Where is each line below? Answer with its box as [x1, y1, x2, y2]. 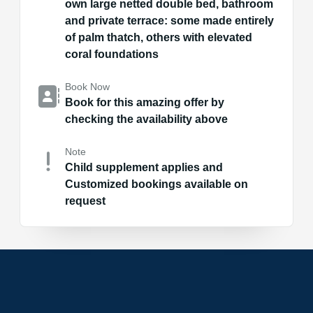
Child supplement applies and [65, 161, 224, 173]
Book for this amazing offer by [65, 96, 225, 108]
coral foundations [65, 48, 159, 60]
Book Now [65, 81, 110, 92]
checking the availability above [65, 113, 228, 125]
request [65, 195, 106, 207]
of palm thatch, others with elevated [65, 31, 253, 43]
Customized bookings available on [65, 178, 249, 190]
